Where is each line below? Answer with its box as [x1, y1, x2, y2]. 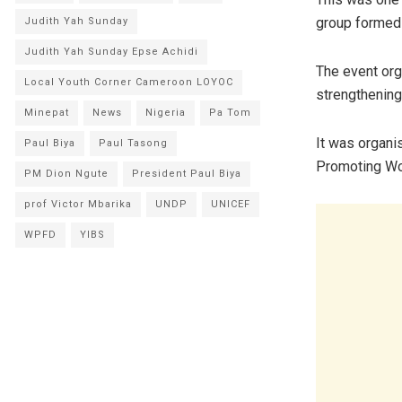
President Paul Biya [132, 168, 241, 179]
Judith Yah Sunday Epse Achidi [24, 46, 198, 57]
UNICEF [211, 198, 250, 210]
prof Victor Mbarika [24, 198, 132, 210]
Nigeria [145, 107, 186, 118]
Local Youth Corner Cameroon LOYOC [24, 76, 233, 88]
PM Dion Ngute [24, 168, 109, 179]
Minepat [24, 107, 69, 118]
